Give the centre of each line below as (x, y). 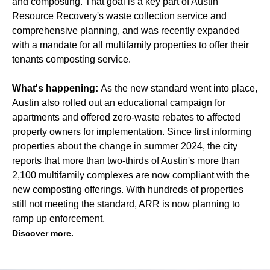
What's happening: (56, 88)
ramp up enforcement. (58, 218)
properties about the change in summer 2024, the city (125, 146)
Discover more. (43, 233)
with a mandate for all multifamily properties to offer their (130, 45)
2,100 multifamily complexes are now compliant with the (131, 175)
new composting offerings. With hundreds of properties (128, 189)
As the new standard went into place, (179, 88)
